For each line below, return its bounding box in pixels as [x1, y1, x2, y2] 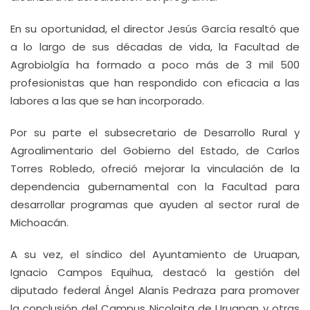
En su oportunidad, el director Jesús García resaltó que [10, 21, 300, 36]
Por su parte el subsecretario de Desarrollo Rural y [10, 125, 300, 140]
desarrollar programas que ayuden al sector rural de [10, 197, 300, 212]
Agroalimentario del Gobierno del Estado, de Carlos [10, 143, 300, 158]
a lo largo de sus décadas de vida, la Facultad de [10, 39, 300, 54]
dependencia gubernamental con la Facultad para [10, 179, 300, 194]
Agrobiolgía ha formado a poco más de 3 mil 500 [10, 57, 300, 72]
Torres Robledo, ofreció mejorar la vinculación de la [10, 161, 300, 176]
